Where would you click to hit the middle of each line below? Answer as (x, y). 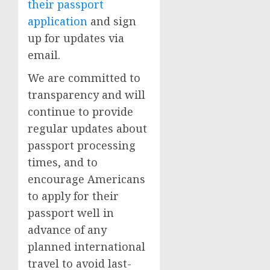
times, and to (63, 162)
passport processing (82, 145)
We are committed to (84, 78)
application (58, 21)
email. (44, 55)
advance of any (67, 230)
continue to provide (80, 111)
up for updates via (76, 38)
